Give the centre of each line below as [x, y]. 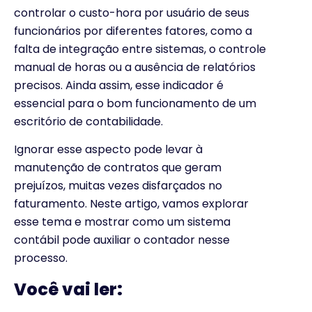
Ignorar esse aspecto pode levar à [108, 149]
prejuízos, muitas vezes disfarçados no [118, 185]
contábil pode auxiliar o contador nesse [122, 240]
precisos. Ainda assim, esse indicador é [119, 85]
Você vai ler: [68, 290]
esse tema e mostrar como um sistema [122, 221]
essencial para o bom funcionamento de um [135, 103]
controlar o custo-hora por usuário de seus [132, 13]
